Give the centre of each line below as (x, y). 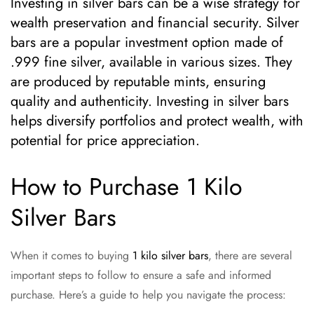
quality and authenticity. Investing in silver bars (150, 101)
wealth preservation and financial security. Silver (155, 23)
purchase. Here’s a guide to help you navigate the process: (148, 295)
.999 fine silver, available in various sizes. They (151, 62)
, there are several (250, 255)
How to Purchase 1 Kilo (127, 187)
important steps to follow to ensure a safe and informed (141, 275)
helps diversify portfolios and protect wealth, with (157, 121)
